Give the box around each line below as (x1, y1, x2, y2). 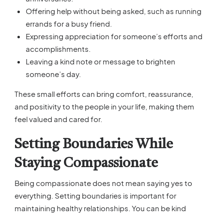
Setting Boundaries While (15, 138, 173, 152)
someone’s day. (25, 69, 81, 79)
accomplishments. (25, 44, 91, 54)
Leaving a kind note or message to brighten (25, 57, 175, 66)
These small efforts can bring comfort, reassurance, (15, 89, 193, 99)
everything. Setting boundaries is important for (15, 190, 176, 200)
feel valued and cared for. (15, 114, 102, 124)
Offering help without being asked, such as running (25, 6, 201, 16)
